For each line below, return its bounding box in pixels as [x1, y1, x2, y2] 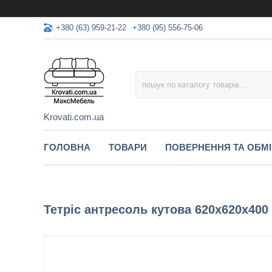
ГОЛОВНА [44, 142, 90, 152]
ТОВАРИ [109, 142, 147, 152]
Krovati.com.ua [44, 112, 104, 122]
